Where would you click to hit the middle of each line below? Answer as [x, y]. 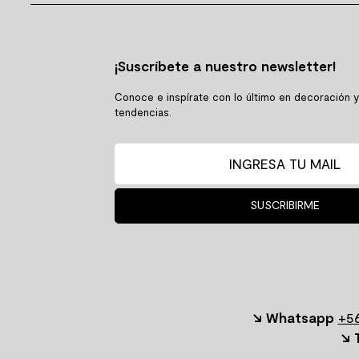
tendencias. [143, 112]
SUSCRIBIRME [284, 205]
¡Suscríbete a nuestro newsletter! [225, 65]
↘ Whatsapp [293, 317]
